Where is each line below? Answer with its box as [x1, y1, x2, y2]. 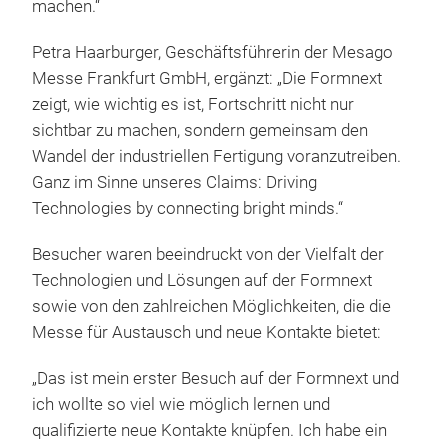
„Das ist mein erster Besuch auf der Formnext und [32, 368, 399, 388]
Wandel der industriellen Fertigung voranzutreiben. [32, 146, 401, 166]
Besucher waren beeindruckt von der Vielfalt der [32, 244, 384, 264]
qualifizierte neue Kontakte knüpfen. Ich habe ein [32, 420, 387, 440]
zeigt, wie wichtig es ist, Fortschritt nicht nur [32, 94, 354, 114]
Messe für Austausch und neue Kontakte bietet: [32, 322, 381, 342]
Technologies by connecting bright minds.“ [32, 198, 343, 218]
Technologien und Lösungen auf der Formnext [32, 270, 372, 290]
